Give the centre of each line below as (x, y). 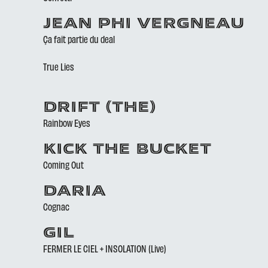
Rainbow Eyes (67, 123)
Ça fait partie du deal (79, 39)
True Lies (59, 66)
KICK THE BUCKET (127, 150)
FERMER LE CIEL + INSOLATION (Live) (105, 248)
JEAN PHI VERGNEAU (144, 25)
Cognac (56, 206)
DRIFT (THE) (100, 108)
